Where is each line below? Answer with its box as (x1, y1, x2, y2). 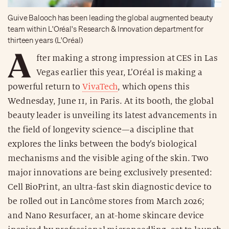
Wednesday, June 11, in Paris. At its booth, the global (8, 96, 214, 106)
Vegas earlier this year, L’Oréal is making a (36, 67, 202, 77)
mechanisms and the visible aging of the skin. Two (8, 153, 209, 163)
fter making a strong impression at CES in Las (36, 53, 218, 63)
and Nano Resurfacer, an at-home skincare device (8, 211, 204, 220)
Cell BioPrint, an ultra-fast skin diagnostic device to (8, 182, 212, 192)
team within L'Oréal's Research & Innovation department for (8, 24, 204, 34)
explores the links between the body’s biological (8, 139, 197, 149)
